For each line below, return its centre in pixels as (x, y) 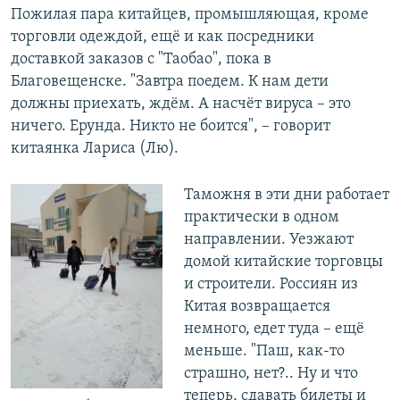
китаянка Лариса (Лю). (95, 149)
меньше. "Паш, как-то (264, 352)
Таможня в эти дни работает (286, 196)
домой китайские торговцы (283, 262)
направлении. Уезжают (268, 240)
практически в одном (261, 218)
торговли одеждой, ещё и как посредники (162, 37)
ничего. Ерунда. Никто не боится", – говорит (171, 127)
